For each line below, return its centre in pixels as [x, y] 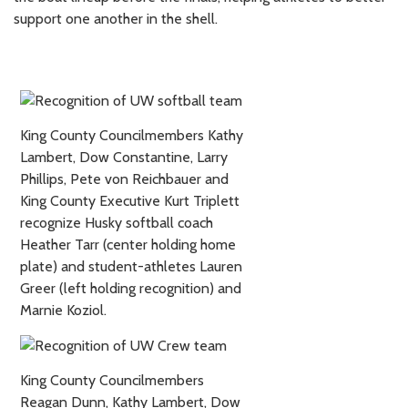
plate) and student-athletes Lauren [131, 266]
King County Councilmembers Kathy [132, 135]
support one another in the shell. [116, 18]
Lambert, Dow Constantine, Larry [124, 157]
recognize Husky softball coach [117, 222]
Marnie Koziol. [63, 310]
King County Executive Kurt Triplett [130, 200]
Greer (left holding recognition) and [131, 288]
